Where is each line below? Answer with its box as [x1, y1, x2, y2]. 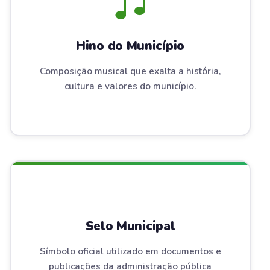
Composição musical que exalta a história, [40, 64, 221, 77]
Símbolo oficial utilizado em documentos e [39, 245, 221, 257]
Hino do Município [76, 37, 184, 54]
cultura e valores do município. [64, 80, 196, 92]
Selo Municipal [85, 217, 175, 234]
